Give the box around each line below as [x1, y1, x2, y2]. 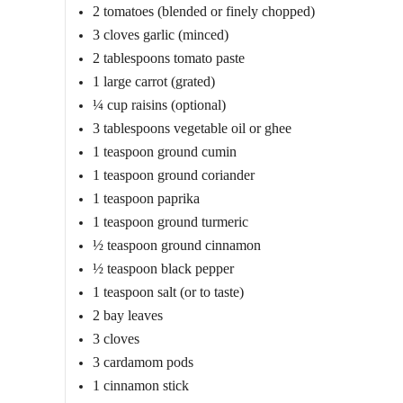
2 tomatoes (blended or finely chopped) [93, 3, 315, 19]
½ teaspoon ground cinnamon [93, 237, 261, 253]
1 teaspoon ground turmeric [93, 213, 248, 229]
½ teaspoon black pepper [93, 260, 234, 276]
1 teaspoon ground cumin [93, 143, 237, 159]
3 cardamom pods [93, 354, 193, 370]
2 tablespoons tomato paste [93, 49, 245, 66]
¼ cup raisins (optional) [93, 96, 226, 112]
